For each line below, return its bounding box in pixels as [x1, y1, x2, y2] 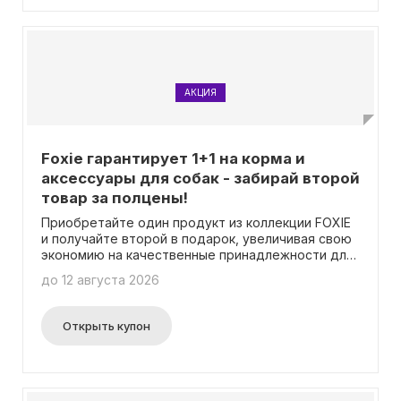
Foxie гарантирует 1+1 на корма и [41, 149, 305, 167]
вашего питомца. [41, 263, 147, 278]
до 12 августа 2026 [41, 272, 159, 287]
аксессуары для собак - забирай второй [41, 169, 360, 187]
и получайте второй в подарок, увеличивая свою [41, 231, 352, 246]
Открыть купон [63, 319, 150, 333]
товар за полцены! [41, 189, 188, 207]
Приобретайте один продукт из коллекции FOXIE [41, 215, 351, 230]
